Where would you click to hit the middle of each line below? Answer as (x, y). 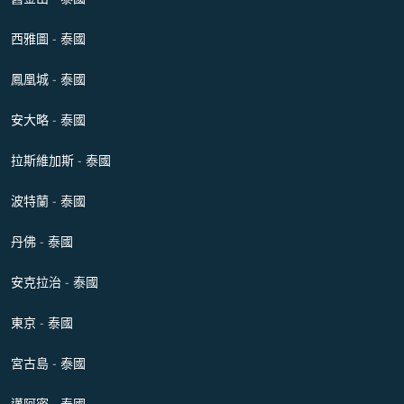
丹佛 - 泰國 (42, 242)
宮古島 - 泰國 (48, 363)
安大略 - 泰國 (48, 120)
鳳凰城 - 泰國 (48, 79)
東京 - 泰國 (42, 323)
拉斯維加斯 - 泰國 (61, 161)
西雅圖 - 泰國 (48, 39)
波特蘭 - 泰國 (48, 201)
